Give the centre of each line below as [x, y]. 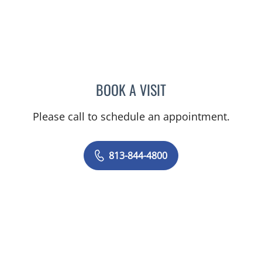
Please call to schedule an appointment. [131, 116]
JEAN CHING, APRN [201, 87]
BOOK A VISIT [131, 89]
